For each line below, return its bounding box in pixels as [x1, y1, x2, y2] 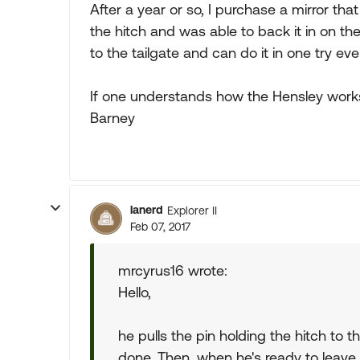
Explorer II [167, 203, 217, 217]
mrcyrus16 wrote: [118, 262, 227, 279]
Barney [90, 109, 135, 126]
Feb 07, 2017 [130, 220, 190, 233]
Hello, [118, 284, 151, 301]
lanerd [130, 203, 163, 216]
